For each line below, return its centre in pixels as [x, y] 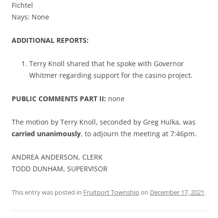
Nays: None [30, 17]
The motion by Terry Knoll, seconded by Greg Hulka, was [104, 122]
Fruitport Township [111, 192]
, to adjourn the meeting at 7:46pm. [139, 134]
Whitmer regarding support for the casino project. [111, 75]
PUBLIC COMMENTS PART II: [59, 99]
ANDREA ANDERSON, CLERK [57, 157]
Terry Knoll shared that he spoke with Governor [107, 64]
